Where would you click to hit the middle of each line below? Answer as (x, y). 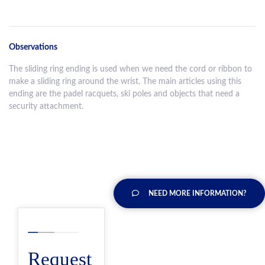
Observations (33, 47)
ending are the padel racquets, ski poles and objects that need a (124, 93)
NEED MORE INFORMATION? (198, 193)
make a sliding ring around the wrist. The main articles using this (125, 81)
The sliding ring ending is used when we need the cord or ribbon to (130, 69)
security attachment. (46, 106)
